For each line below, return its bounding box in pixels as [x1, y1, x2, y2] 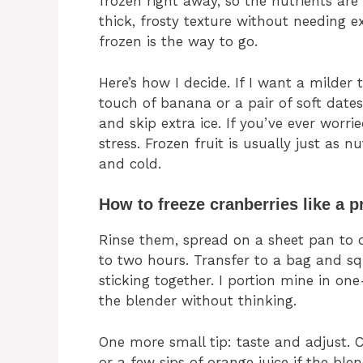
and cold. [99, 155, 161, 172]
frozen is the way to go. [99, 33, 258, 50]
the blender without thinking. [99, 293, 297, 310]
